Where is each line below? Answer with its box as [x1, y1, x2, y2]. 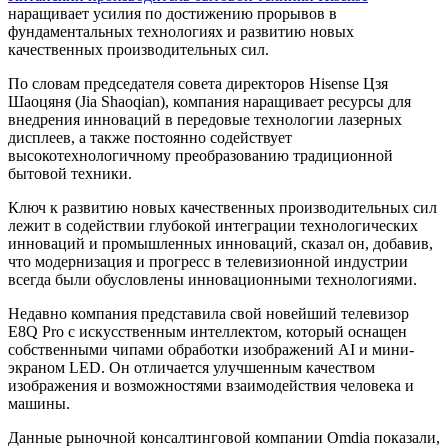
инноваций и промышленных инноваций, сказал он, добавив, [8, 234, 433, 252]
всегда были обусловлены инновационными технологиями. [8, 270, 417, 288]
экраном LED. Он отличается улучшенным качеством [8, 358, 375, 376]
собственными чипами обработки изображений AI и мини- [8, 340, 414, 358]
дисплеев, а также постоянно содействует [8, 128, 292, 146]
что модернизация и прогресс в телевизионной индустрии [8, 252, 408, 270]
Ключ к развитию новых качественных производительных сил [8, 198, 437, 216]
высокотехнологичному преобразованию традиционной [8, 146, 393, 164]
